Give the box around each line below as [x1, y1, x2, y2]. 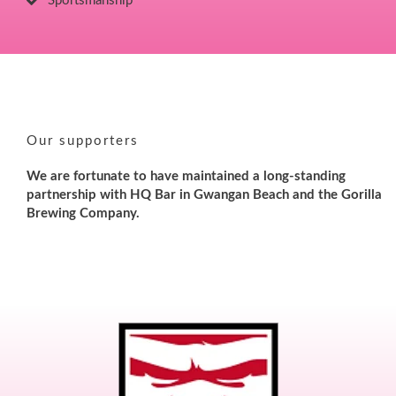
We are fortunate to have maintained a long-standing [27, 170, 346, 184]
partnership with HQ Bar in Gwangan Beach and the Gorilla [27, 188, 382, 202]
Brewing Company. [27, 207, 140, 221]
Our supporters [27, 134, 139, 148]
